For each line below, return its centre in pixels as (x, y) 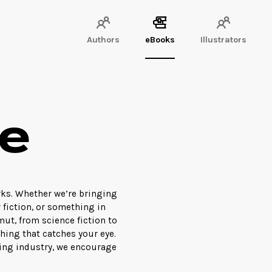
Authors (103, 39)
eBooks (160, 39)
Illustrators (223, 39)
